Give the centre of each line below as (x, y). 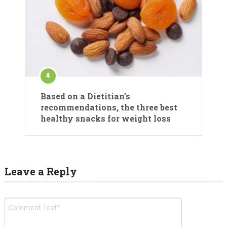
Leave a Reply (41, 171)
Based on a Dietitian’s (85, 96)
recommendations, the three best (109, 107)
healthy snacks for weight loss (106, 118)
